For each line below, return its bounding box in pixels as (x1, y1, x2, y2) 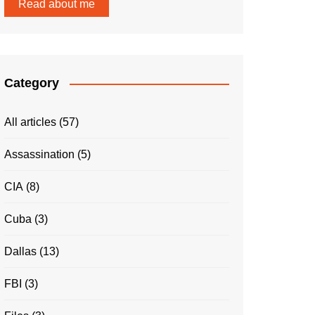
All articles (4, 116, 56, 128)
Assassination (4, 148, 75, 160)
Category (4, 76, 59, 90)
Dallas (4, 245, 37, 257)
